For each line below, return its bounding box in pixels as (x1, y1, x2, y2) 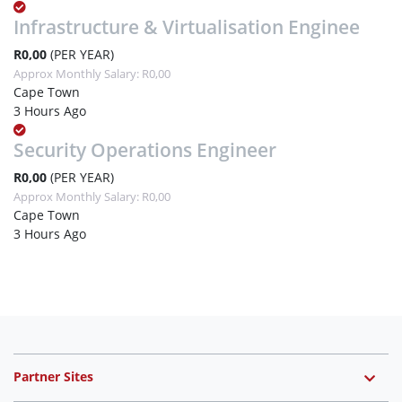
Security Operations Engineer (13, 136, 276, 162)
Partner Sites (13, 367, 93, 385)
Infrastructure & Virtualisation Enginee (13, 13, 360, 39)
